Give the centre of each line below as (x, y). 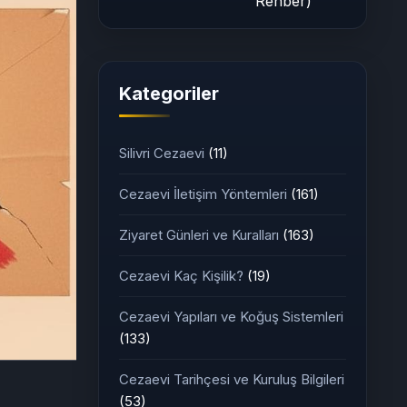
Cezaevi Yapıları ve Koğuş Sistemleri (231, 317)
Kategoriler (169, 94)
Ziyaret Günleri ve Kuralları (201, 235)
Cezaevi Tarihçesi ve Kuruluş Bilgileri (232, 379)
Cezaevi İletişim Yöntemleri (205, 194)
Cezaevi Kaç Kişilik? (183, 276)
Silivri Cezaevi (164, 153)
